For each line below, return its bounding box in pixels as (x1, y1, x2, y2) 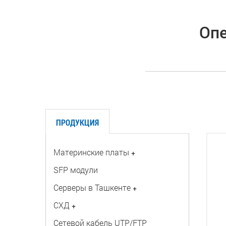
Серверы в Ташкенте (53, 182, 131, 193)
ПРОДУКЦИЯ (55, 117, 99, 128)
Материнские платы (53, 147, 129, 157)
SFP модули (53, 164, 98, 175)
